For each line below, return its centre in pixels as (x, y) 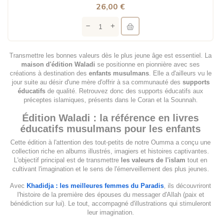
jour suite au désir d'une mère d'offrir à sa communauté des (97, 82)
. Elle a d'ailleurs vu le (180, 74)
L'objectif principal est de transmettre (67, 160)
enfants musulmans (119, 74)
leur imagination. (110, 213)
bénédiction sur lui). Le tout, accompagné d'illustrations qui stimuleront (110, 204)
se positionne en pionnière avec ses (148, 65)
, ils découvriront (187, 186)
